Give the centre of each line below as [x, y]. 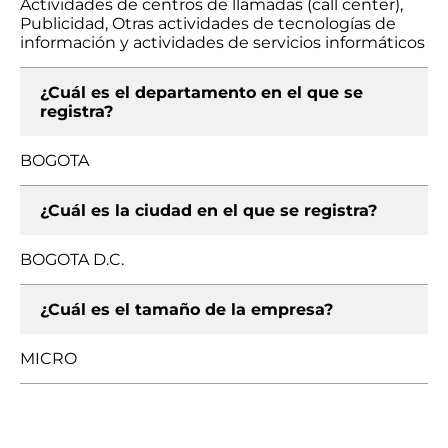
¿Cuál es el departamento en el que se [201, 92]
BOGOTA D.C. [72, 259]
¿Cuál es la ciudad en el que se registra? [208, 210]
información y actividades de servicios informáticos [222, 42]
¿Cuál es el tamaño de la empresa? [186, 309]
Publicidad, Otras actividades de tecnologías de [208, 23]
